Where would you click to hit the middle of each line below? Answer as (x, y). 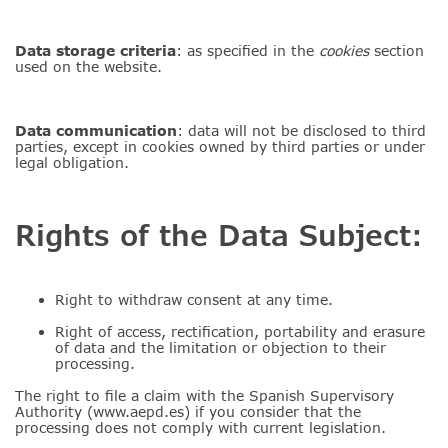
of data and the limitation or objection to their (220, 347)
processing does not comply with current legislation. (200, 427)
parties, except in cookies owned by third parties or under (220, 146)
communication (116, 130)
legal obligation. (72, 162)
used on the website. (88, 66)
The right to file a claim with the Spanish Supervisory (204, 395)
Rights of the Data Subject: (219, 235)
